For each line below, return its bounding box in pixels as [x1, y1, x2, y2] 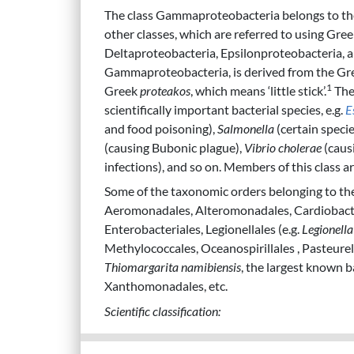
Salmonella [217, 120, 274, 136]
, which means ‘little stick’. [190, 82, 326, 98]
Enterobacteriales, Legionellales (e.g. [104, 221, 302, 237]
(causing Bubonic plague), [104, 139, 244, 155]
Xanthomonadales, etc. [104, 278, 228, 294]
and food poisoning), [104, 120, 217, 136]
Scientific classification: [104, 303, 220, 319]
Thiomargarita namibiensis [104, 259, 241, 275]
